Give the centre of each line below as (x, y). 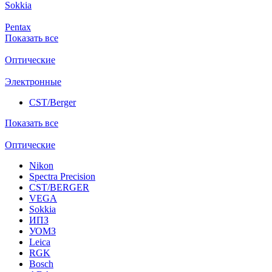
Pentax (18, 27)
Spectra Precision (62, 176)
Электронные (33, 81)
